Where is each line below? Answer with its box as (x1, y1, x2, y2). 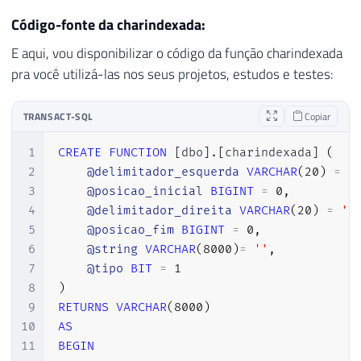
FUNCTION (108, 144, 167, 160)
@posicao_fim (86, 222, 174, 238)
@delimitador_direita (86, 202, 232, 218)
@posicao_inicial (86, 183, 203, 199)
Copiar (301, 108, 330, 124)
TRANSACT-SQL (23, 108, 94, 124)
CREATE (57, 144, 102, 160)
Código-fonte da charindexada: (11, 13, 205, 35)
